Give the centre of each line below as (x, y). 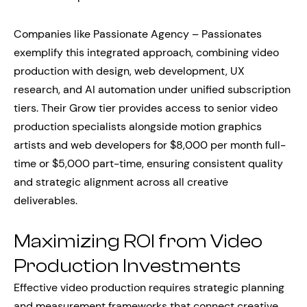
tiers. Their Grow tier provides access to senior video (146, 108)
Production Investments (127, 266)
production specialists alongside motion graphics (138, 126)
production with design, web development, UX (129, 71)
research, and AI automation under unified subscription (152, 89)
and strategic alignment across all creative (121, 182)
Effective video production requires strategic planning (149, 287)
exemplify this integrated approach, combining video (146, 52)
